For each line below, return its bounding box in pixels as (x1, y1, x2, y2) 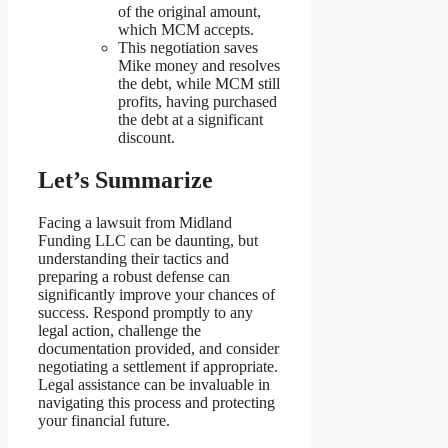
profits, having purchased (118, 93, 277, 111)
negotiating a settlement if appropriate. (38, 357, 278, 375)
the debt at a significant (118, 111, 263, 129)
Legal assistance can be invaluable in (38, 375, 270, 393)
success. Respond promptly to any (38, 303, 253, 321)
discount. (118, 129, 175, 147)
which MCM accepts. (118, 21, 254, 39)
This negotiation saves (118, 39, 258, 57)
